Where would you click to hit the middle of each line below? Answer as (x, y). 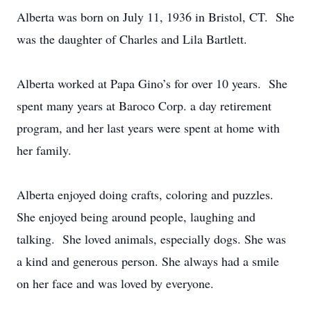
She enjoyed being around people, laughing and (136, 217)
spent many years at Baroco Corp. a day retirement (144, 106)
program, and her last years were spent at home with (148, 128)
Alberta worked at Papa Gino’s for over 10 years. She (152, 83)
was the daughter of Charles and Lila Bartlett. (132, 39)
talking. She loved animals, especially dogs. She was (151, 239)
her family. (44, 150)
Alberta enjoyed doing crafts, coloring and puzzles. (147, 194)
